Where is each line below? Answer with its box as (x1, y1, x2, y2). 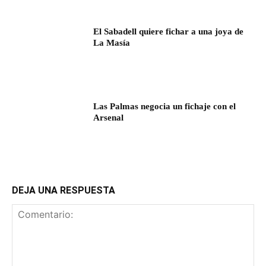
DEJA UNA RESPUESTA (12, 184, 115, 196)
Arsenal (93, 113, 124, 123)
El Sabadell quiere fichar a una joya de (93, 27, 244, 37)
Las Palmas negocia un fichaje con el (93, 102, 236, 112)
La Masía (93, 38, 131, 48)
